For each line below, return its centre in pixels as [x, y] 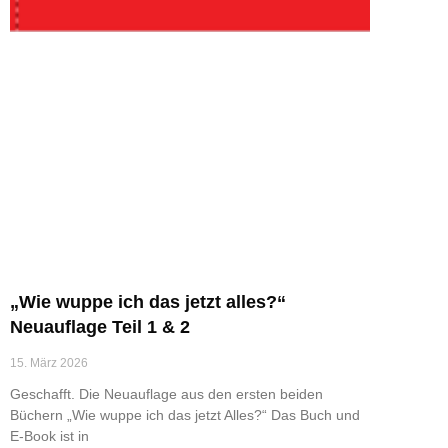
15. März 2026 [49, 362]
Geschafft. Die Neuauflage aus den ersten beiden [166, 393]
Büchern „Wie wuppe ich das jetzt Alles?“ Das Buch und [185, 414]
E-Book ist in [49, 435]
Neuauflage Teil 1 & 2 [100, 326]
